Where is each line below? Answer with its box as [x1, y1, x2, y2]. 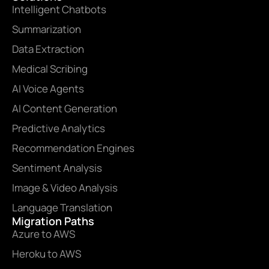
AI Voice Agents [12, 81, 84, 95]
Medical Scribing [12, 61, 88, 76]
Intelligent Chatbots [12, 2, 106, 16]
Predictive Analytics [12, 121, 105, 135]
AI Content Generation [12, 101, 117, 115]
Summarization [12, 22, 81, 36]
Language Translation [12, 200, 112, 214]
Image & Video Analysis [12, 180, 118, 195]
